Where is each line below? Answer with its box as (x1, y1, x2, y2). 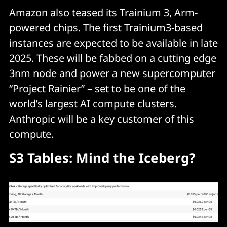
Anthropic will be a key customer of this (9, 111, 194, 126)
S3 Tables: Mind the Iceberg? (9, 148, 195, 167)
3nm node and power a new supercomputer (9, 66, 215, 80)
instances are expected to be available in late (9, 35, 218, 50)
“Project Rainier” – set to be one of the (9, 81, 185, 95)
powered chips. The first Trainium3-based (9, 20, 203, 34)
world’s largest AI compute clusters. (9, 96, 177, 110)
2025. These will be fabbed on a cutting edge (9, 51, 216, 65)
